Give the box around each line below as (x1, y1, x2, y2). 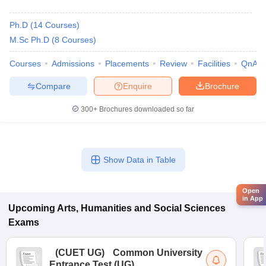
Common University (113, 248, 202, 258)
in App (242, 195, 263, 202)
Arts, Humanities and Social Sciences (57, 203, 226, 213)
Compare (35, 81, 71, 91)
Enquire (123, 81, 152, 91)
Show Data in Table (103, 155, 176, 164)
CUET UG (58, 248, 102, 258)
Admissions (52, 59, 94, 68)
